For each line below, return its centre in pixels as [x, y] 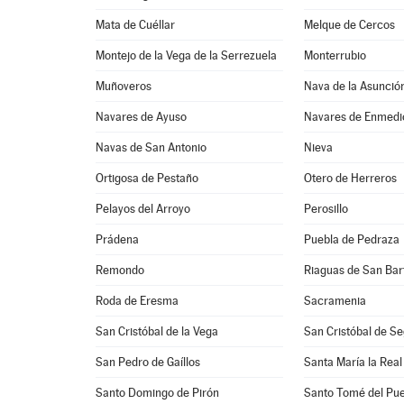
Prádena [118, 239]
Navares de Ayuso [142, 117]
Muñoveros [124, 86]
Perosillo [326, 209]
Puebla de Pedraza [352, 239]
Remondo [120, 270]
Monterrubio [335, 55]
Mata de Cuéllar [136, 25]
